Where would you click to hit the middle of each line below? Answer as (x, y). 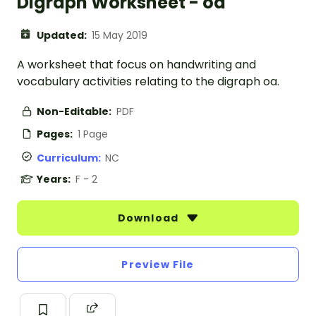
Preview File (158, 265)
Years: (55, 180)
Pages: (56, 134)
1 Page (93, 134)
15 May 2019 (120, 36)
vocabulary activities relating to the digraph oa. (148, 82)
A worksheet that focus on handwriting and (136, 65)
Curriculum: (71, 158)
